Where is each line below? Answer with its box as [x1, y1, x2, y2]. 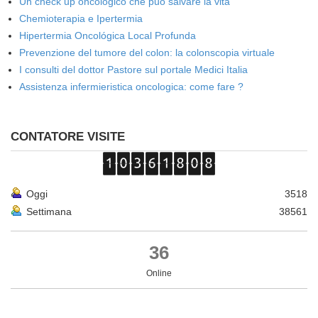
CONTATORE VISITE [11, 130, 125, 143]
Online [146, 268, 172, 278]
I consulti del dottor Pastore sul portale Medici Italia [19, 64, 248, 75]
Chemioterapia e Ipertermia [19, 13, 143, 24]
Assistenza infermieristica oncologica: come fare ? [19, 81, 243, 92]
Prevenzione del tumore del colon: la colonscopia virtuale [19, 47, 275, 58]
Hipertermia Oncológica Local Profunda [19, 30, 196, 41]
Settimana [26, 206, 72, 217]
